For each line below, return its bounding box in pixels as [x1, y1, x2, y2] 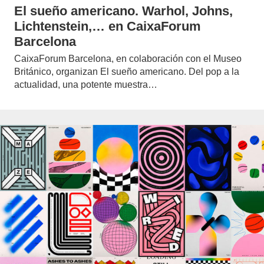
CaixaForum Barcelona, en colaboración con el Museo [14, 53, 242, 64]
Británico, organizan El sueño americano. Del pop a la [14, 66, 239, 77]
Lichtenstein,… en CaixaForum [14, 19, 201, 34]
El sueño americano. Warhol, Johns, [14, 4, 233, 18]
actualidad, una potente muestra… [14, 79, 157, 90]
